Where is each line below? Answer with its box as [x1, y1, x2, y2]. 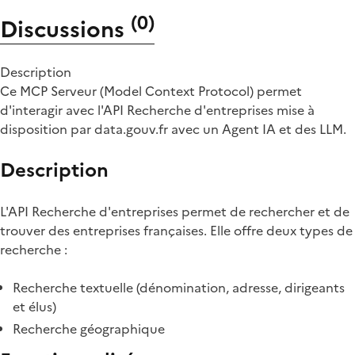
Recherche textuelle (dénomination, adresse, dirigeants [13, 277, 345, 297]
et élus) [13, 296, 56, 316]
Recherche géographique [13, 319, 165, 338]
